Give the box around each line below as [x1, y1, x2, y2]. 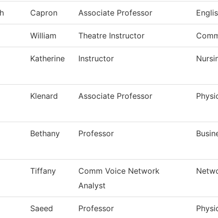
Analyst [78, 181, 106, 191]
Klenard [30, 91, 58, 101]
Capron [30, 8, 57, 18]
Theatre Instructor [78, 31, 145, 41]
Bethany [30, 128, 60, 139]
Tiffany [30, 166, 56, 176]
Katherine [30, 54, 65, 64]
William [30, 31, 56, 41]
